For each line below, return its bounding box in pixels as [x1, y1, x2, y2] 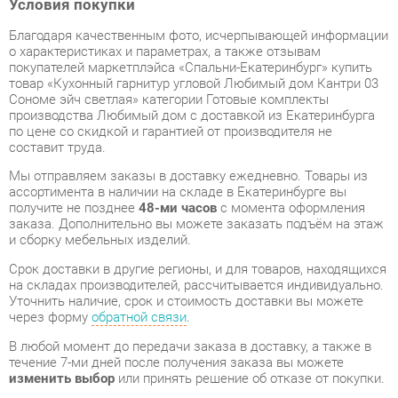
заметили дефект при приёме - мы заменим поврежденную [8, 349, 360, 365]
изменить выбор [8, 291, 110, 307]
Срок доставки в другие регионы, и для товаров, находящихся [8, 187, 371, 203]
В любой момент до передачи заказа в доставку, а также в [8, 260, 356, 276]
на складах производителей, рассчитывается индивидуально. [8, 202, 369, 218]
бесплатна [233, 364, 298, 381]
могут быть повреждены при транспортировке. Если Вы [8, 334, 335, 350]
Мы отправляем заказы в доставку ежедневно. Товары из [8, 97, 353, 114]
